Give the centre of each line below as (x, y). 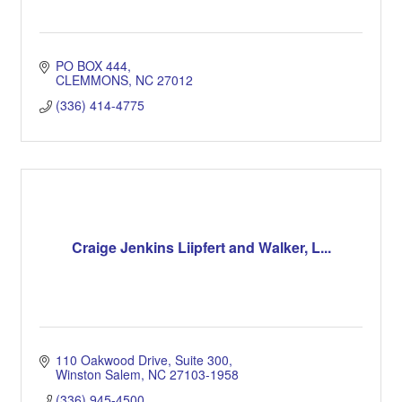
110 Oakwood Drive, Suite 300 (142, 359)
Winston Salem (98, 374)
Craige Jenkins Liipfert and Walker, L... (201, 248)
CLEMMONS (92, 79)
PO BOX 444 (91, 65)
